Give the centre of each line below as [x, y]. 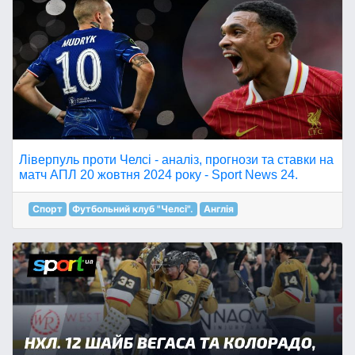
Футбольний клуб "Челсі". [133, 209]
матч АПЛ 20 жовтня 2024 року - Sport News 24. [158, 175]
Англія [218, 209]
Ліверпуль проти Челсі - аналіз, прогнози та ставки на [176, 160]
